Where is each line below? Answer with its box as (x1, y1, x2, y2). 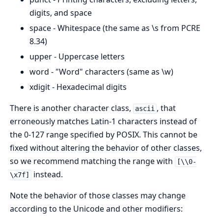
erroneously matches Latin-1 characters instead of (10, 116, 197, 127)
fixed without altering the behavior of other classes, (10, 142, 202, 154)
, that (156, 103, 176, 114)
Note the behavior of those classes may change (10, 190, 186, 201)
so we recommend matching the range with (10, 156, 175, 167)
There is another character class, (10, 103, 133, 114)
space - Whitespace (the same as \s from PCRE (29, 23, 200, 34)
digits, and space (29, 7, 92, 19)
